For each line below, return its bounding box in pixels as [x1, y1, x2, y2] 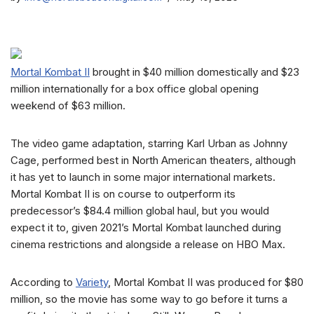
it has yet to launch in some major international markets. [11, 170, 275, 184]
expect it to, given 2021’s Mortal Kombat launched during [11, 221, 281, 234]
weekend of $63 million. [11, 99, 125, 112]
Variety [76, 275, 108, 289]
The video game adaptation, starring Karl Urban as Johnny [11, 137, 287, 150]
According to [11, 275, 76, 289]
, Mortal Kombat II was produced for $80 [108, 275, 303, 289]
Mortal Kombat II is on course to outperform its [11, 187, 235, 200]
